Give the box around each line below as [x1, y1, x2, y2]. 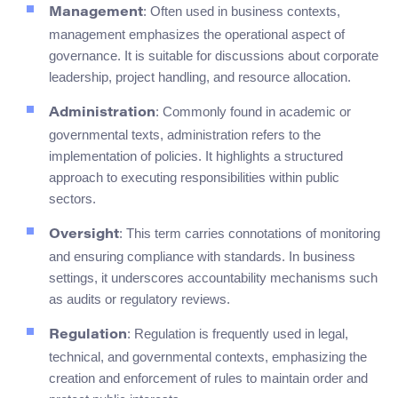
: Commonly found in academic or [155, 104, 351, 120]
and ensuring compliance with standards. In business [49, 249, 355, 265]
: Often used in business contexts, [143, 4, 340, 20]
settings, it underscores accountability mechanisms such [49, 270, 378, 286]
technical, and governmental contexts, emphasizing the [49, 349, 367, 365]
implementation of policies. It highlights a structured [49, 148, 343, 164]
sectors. [49, 191, 96, 207]
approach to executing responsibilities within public [49, 170, 339, 186]
